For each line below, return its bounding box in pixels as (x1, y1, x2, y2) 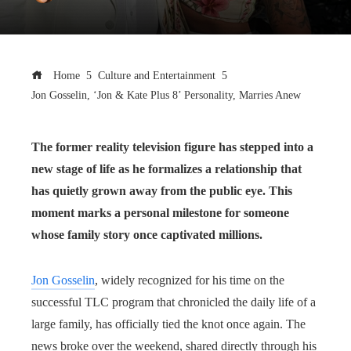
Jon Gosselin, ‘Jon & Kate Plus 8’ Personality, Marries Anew (31, 89, 301, 101)
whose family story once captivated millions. (31, 228, 262, 241)
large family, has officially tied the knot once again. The (31, 317, 306, 331)
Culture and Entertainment (98, 69, 215, 81)
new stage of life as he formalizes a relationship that (31, 162, 302, 175)
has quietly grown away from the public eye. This (31, 184, 292, 197)
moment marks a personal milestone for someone (31, 206, 289, 219)
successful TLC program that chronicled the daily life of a (31, 295, 316, 309)
